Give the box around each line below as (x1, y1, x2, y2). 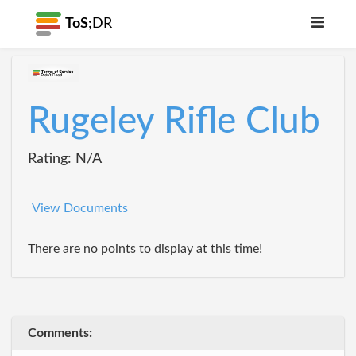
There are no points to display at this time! (28, 242, 262, 255)
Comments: (28, 326, 92, 339)
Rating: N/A (28, 151, 102, 166)
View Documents (32, 202, 128, 215)
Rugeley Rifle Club (28, 103, 320, 140)
